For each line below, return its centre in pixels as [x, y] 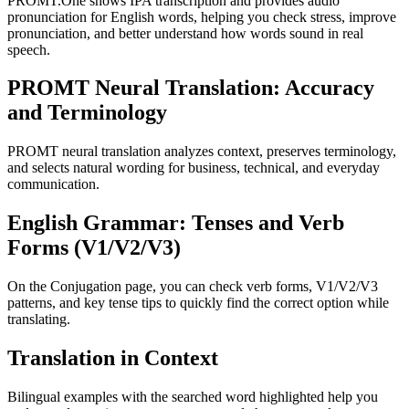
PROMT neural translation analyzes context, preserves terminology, [202, 152]
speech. [29, 49]
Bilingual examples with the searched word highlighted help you [193, 396]
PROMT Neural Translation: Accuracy [191, 88]
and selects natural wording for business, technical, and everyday [194, 168]
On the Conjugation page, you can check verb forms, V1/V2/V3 [193, 287]
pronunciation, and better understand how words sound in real [185, 33]
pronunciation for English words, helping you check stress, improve [202, 16]
